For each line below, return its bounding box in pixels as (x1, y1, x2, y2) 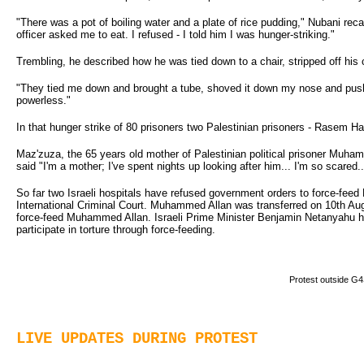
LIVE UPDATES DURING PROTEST (16, 329, 258, 348)
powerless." (16, 93, 71, 106)
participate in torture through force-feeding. (16, 223, 215, 236)
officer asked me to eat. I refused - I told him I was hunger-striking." (16, 28, 335, 41)
